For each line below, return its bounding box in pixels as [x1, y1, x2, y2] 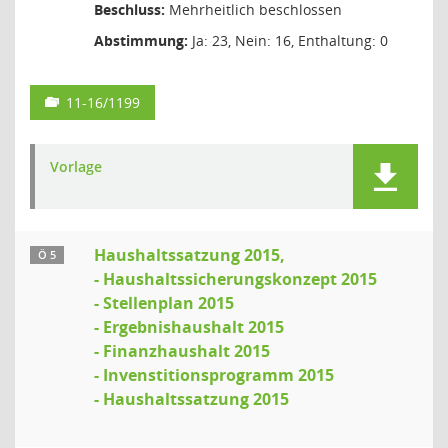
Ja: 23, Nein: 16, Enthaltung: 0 [188, 31, 388, 50]
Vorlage [50, 157, 102, 176]
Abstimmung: [94, 31, 188, 50]
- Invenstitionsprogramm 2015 [94, 364, 334, 386]
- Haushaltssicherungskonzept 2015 [94, 268, 377, 290]
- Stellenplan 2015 [94, 292, 234, 314]
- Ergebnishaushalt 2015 [94, 316, 284, 338]
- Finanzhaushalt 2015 [94, 340, 270, 362]
